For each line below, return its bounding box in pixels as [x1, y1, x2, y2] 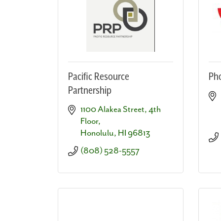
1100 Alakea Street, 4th [80, 104, 161, 114]
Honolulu [80, 128, 114, 138]
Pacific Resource [68, 71, 129, 83]
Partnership [68, 84, 111, 97]
